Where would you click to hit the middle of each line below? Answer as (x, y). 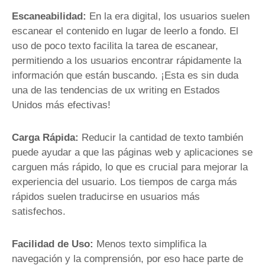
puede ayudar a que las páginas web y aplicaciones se (132, 152)
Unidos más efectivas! (61, 105)
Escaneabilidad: (49, 16)
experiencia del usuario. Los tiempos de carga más (125, 182)
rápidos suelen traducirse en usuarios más (106, 196)
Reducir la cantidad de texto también (162, 137)
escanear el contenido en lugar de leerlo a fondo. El (125, 31)
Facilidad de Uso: (53, 244)
